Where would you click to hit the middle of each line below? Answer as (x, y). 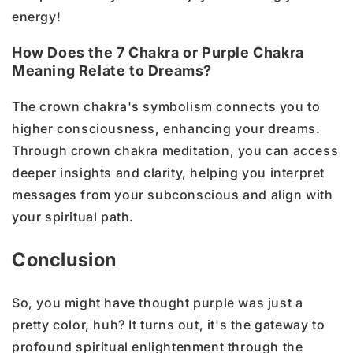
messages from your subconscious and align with (173, 194)
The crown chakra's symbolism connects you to (166, 106)
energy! (37, 16)
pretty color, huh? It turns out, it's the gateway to (169, 324)
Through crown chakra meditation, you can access (175, 150)
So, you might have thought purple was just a (158, 302)
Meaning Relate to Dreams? (112, 70)
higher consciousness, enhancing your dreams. (166, 128)
